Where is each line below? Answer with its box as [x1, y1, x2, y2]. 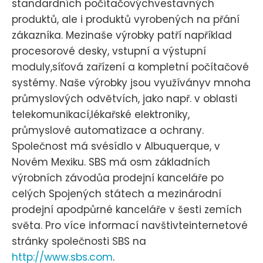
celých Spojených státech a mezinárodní [12, 187, 221, 201]
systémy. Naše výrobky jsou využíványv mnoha [12, 76, 251, 90]
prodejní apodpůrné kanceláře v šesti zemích [12, 203, 242, 217]
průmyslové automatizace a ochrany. [12, 123, 204, 138]
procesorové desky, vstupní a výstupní [12, 44, 206, 59]
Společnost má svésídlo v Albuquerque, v [12, 139, 220, 154]
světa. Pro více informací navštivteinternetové [12, 218, 248, 233]
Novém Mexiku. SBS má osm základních [12, 155, 210, 170]
